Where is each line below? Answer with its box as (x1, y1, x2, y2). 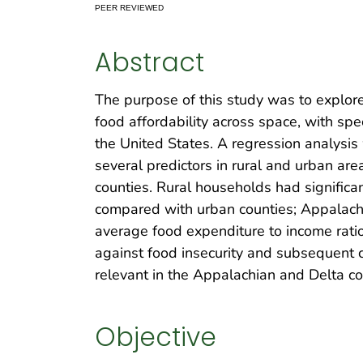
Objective (95, 318, 216, 355)
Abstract (95, 45, 204, 81)
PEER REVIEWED (95, 2, 164, 12)
